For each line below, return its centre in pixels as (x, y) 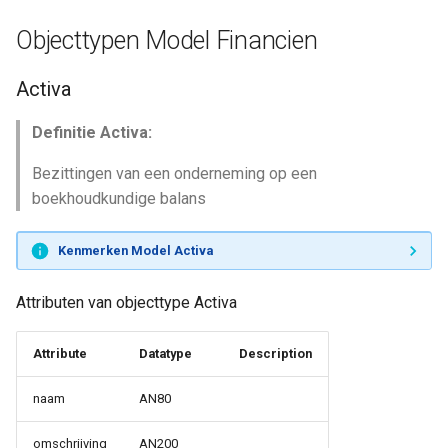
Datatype (165, 353)
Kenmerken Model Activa (135, 250)
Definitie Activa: (92, 132)
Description (275, 353)
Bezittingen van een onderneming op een (174, 173)
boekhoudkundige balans (119, 198)
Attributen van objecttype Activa (126, 302)
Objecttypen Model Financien (167, 40)
